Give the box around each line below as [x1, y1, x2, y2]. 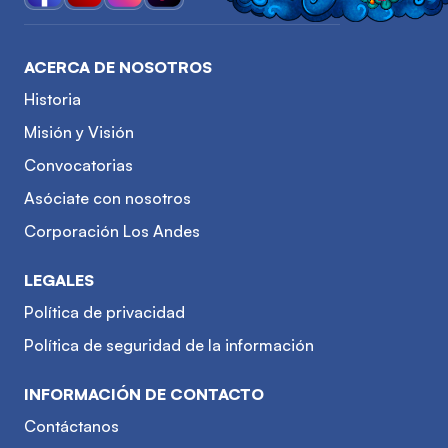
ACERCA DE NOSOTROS [24, 56, 212, 77]
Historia [24, 88, 81, 109]
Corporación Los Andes [24, 220, 200, 241]
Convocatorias [24, 154, 133, 175]
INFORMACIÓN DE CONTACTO [24, 383, 264, 404]
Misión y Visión [24, 121, 134, 142]
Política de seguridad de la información [24, 334, 314, 355]
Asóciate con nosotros [24, 187, 191, 208]
